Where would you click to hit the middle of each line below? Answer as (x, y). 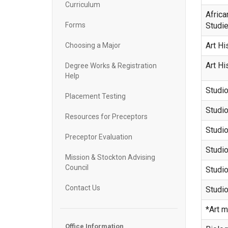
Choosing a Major (93, 45)
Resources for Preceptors (106, 117)
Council (77, 167)
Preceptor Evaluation (99, 137)
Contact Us (83, 188)
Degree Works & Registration (111, 66)
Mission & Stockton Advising (110, 157)
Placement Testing (95, 96)
